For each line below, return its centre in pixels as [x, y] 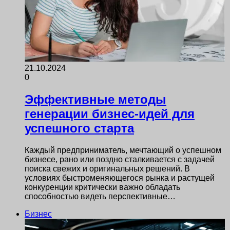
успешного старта [79, 128]
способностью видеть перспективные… [100, 196]
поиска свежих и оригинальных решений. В [107, 168]
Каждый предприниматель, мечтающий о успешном [123, 150]
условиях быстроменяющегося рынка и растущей [120, 178]
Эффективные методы [95, 99]
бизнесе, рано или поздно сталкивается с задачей [120, 159]
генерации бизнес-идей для [110, 113]
